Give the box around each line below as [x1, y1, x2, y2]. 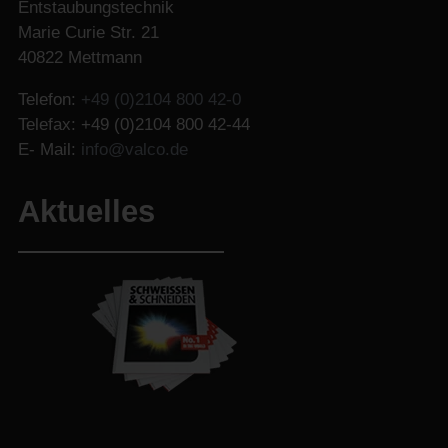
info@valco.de [80, 140, 188, 160]
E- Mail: [17, 140, 76, 160]
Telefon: [17, 90, 76, 110]
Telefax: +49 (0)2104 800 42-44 [17, 115, 250, 135]
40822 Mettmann [17, 48, 142, 68]
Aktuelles [17, 194, 155, 230]
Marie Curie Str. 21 [17, 23, 159, 43]
